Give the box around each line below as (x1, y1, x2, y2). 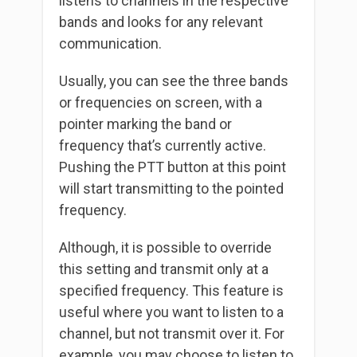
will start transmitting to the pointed (59, 180, 284, 198)
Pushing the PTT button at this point (59, 159, 286, 176)
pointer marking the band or (59, 116, 232, 133)
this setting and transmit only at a (59, 261, 269, 278)
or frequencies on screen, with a (59, 94, 262, 112)
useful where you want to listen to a (59, 304, 284, 321)
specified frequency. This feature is (59, 282, 284, 300)
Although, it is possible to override (59, 239, 272, 257)
